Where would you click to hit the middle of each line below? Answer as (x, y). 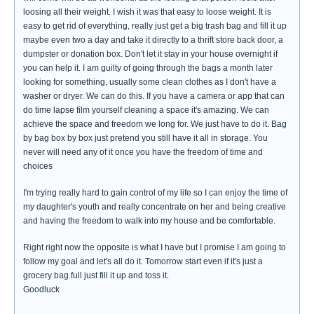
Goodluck (41, 289)
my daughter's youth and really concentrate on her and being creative (155, 207)
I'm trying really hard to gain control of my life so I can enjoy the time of (155, 193)
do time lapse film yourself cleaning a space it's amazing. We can (146, 110)
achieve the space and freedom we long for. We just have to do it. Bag (155, 124)
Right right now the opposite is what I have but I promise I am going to (155, 247)
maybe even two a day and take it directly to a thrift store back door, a (153, 40)
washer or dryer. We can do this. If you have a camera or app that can (154, 96)
